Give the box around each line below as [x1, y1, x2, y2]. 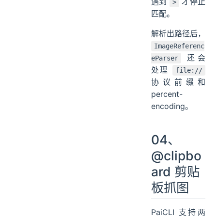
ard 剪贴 [151, 163, 200, 179]
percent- [151, 89, 183, 99]
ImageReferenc [154, 42, 204, 50]
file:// [175, 66, 202, 74]
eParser [151, 54, 178, 62]
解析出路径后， [151, 28, 205, 38]
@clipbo [151, 147, 201, 163]
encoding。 [151, 101, 193, 111]
